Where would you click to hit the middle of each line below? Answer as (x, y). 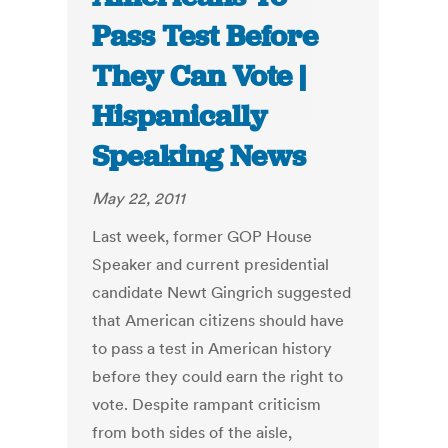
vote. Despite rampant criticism (207, 404)
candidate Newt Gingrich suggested (222, 292)
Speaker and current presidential (211, 264)
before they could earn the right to (218, 376)
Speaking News (199, 156)
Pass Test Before (205, 36)
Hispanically (180, 116)
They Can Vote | (199, 76)
